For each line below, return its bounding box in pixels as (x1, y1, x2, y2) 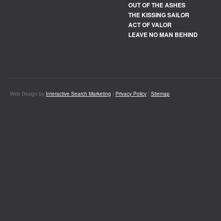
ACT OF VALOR (128, 20, 172, 29)
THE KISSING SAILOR (128, 10, 189, 19)
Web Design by (10, 90, 46, 97)
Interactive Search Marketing (46, 90, 111, 97)
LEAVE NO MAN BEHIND (128, 30, 198, 39)
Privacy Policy (115, 90, 147, 97)
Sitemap (151, 90, 170, 97)
